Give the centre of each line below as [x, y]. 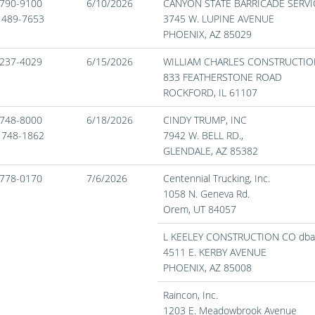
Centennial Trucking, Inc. [217, 178]
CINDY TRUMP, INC [205, 120]
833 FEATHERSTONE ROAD [223, 77]
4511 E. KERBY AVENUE [215, 252]
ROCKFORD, [191, 92]
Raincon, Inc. [191, 295]
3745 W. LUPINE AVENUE [219, 19]
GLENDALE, [189, 151]
